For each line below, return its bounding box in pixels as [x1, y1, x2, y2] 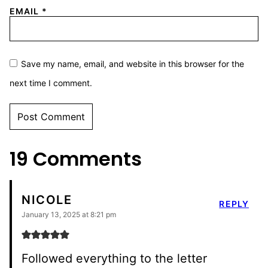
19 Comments [10, 145, 142, 172]
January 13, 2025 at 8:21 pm [22, 209, 116, 219]
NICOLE [22, 193, 72, 208]
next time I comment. [10, 77, 92, 88]
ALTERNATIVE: [10, 141, 77, 151]
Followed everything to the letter [22, 251, 207, 266]
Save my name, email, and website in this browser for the [21, 58, 244, 69]
